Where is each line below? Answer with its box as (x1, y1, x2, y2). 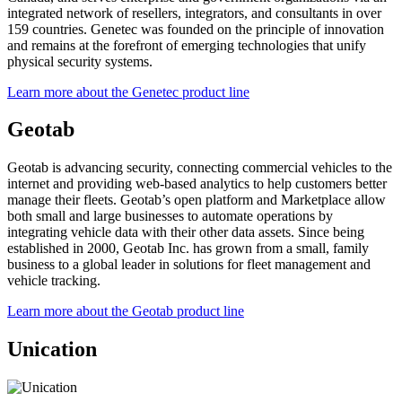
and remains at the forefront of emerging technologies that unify (7, 37, 366, 53)
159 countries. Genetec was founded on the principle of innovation (7, 21, 384, 37)
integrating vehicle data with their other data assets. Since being (7, 224, 364, 240)
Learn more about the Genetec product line (7, 83, 249, 100)
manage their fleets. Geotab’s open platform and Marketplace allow (7, 192, 386, 208)
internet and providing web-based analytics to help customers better (7, 176, 387, 192)
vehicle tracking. (7, 273, 100, 289)
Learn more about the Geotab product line (7, 303, 244, 319)
